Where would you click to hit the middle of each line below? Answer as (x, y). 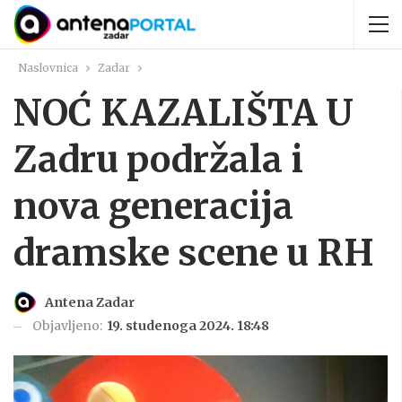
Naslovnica (48, 68)
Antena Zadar (90, 303)
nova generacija (153, 206)
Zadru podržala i (158, 160)
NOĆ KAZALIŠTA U (184, 113)
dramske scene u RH (194, 253)
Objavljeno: (69, 326)
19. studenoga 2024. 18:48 (188, 326)
